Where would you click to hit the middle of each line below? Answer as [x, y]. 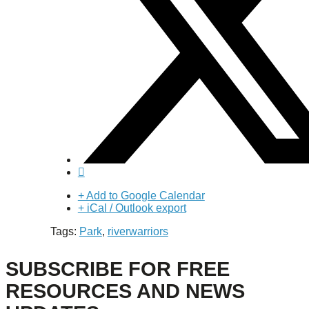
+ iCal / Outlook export [132, 208]
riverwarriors [138, 232]
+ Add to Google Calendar [141, 196]
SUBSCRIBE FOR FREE [118, 269]
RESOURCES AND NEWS [125, 291]
